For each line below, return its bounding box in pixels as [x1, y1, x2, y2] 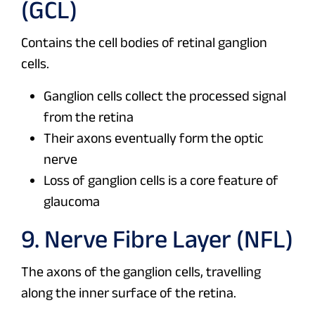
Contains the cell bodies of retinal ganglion [21, 34, 267, 51]
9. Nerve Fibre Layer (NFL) [21, 225, 293, 253]
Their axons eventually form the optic [44, 130, 264, 146]
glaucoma [44, 193, 100, 210]
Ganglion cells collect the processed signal [44, 88, 286, 104]
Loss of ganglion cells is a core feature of [44, 172, 278, 188]
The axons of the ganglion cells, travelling [21, 264, 261, 280]
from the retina [44, 109, 134, 125]
